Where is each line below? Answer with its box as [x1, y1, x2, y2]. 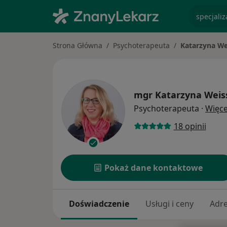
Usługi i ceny [145, 198, 194, 209]
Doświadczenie [69, 198, 129, 209]
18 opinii [173, 121, 206, 132]
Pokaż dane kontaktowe [104, 162, 203, 173]
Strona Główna [53, 41, 102, 50]
